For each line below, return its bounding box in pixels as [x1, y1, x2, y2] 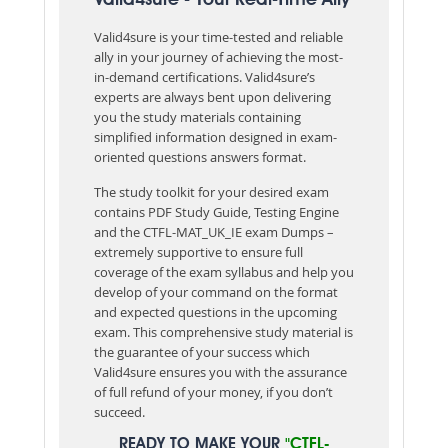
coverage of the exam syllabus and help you [94, 262, 354, 281]
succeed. [94, 402, 145, 421]
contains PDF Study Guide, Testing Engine [94, 202, 339, 221]
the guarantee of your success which [94, 342, 310, 361]
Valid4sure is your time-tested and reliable [94, 27, 343, 46]
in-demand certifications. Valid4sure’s [94, 67, 315, 86]
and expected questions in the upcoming [94, 302, 337, 321]
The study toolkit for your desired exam [94, 182, 329, 201]
